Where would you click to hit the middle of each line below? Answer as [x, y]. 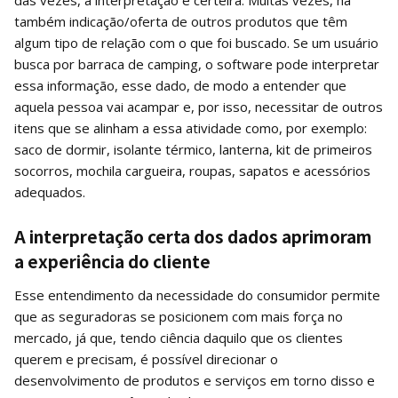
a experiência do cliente [112, 260]
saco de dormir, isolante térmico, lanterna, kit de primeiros [193, 149]
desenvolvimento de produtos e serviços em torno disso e [195, 380]
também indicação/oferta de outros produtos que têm [181, 21]
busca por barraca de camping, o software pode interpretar [197, 64]
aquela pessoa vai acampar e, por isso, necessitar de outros [199, 106]
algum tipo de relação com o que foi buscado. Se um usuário [196, 42]
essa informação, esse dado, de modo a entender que [180, 85]
